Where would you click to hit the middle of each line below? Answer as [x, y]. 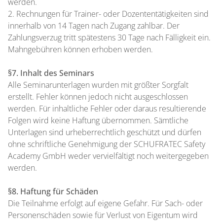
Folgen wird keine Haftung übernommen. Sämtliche [98, 120]
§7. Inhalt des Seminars [51, 73]
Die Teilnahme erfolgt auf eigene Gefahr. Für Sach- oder [105, 203]
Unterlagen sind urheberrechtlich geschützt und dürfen [105, 132]
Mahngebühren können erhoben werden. [80, 49]
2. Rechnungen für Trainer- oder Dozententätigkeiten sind [108, 14]
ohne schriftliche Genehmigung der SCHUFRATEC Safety [107, 144]
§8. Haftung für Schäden [53, 191]
